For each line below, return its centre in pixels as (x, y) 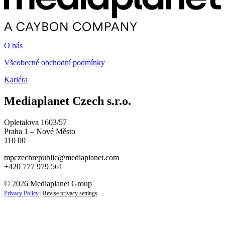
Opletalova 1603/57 (35, 122)
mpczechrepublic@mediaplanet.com (62, 157)
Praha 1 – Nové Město (40, 131)
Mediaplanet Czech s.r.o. (68, 101)
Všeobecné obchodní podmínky (54, 63)
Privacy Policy (21, 193)
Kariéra (16, 80)
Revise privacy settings (70, 193)
